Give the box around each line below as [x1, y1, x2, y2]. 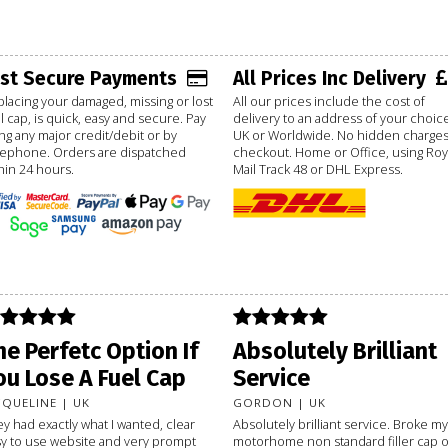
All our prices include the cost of [232, 91, 425, 110]
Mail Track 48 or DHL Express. [232, 159, 403, 178]
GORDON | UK [232, 394, 326, 410]
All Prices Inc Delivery [232, 66, 426, 90]
